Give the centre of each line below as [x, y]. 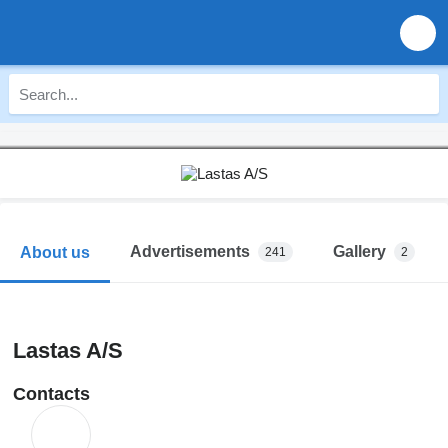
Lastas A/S [68, 350]
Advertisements [190, 251]
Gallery [359, 251]
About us [55, 252]
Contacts [51, 394]
